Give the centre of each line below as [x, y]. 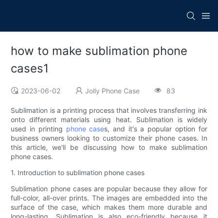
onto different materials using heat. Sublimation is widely [109, 120]
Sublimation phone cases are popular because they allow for [109, 189]
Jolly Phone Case [113, 91]
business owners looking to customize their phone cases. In [109, 138]
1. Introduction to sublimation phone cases [78, 173]
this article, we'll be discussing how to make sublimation [109, 147]
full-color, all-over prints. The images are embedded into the [109, 198]
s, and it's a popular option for [156, 129]
